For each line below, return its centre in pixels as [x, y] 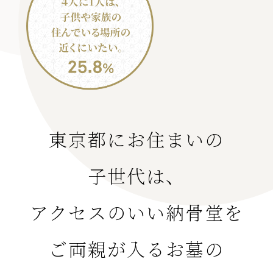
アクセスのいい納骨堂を [136, 212]
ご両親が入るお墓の [136, 248]
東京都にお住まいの [136, 139]
